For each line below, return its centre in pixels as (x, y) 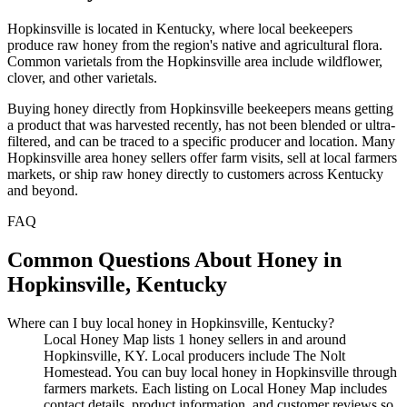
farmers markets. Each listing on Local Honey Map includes (215, 388)
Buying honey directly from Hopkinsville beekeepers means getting (200, 108)
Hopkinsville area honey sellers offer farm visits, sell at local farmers (202, 157)
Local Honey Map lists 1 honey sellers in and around (195, 339)
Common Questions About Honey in (174, 259)
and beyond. (43, 190)
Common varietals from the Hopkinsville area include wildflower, (195, 61)
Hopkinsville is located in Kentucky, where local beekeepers (180, 28)
